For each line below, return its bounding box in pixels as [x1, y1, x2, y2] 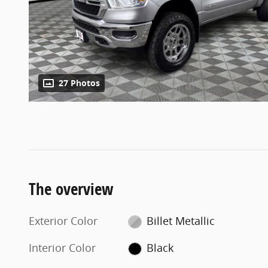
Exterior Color [29, 213, 98, 228]
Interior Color [29, 240, 96, 255]
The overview [29, 177, 114, 200]
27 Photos [59, 77, 100, 89]
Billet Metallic [146, 213, 215, 228]
